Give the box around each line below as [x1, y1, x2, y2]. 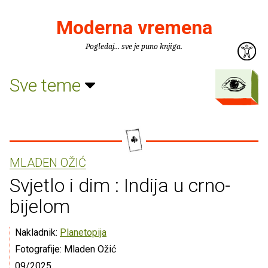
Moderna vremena [56, 16, 212, 39]
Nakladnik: [15, 227, 60, 238]
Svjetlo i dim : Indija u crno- [10, 174, 230, 197]
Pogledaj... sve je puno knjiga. [86, 41, 182, 51]
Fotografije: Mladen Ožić [15, 243, 116, 255]
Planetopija [60, 227, 106, 238]
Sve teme [10, 74, 85, 96]
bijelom [10, 195, 70, 218]
